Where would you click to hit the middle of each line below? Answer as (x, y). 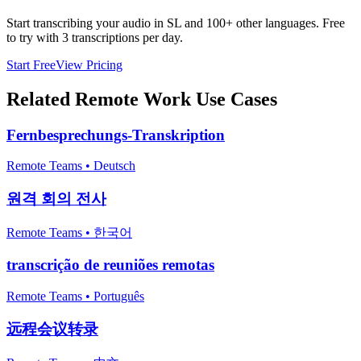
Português (119, 297)
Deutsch (114, 166)
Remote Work (133, 99)
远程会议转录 (52, 329)
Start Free (31, 64)
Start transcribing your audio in (87, 23)
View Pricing (89, 64)
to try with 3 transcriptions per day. (95, 37)
